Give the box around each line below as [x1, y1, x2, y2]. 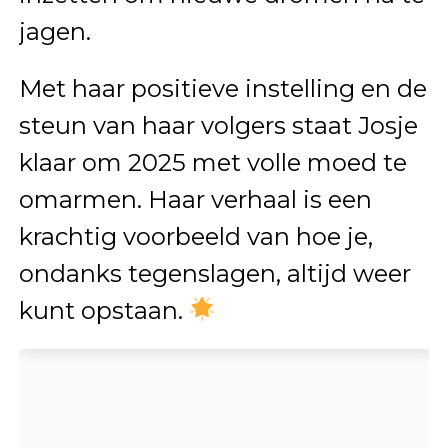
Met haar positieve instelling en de [18, 73, 427, 103]
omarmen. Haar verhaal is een [18, 184, 372, 214]
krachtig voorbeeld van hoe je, [18, 221, 373, 251]
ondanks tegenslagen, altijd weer [18, 258, 411, 288]
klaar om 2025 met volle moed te [18, 147, 407, 177]
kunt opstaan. [18, 295, 189, 325]
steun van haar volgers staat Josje [18, 110, 418, 140]
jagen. [18, 16, 91, 46]
